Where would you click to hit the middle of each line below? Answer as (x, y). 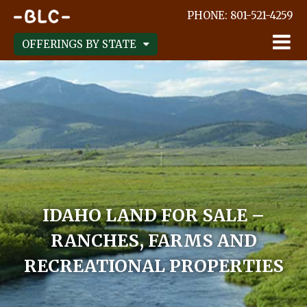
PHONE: (207, 15)
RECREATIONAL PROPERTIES (153, 266)
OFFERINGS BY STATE (79, 44)
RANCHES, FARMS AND (153, 241)
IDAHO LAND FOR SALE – (153, 215)
